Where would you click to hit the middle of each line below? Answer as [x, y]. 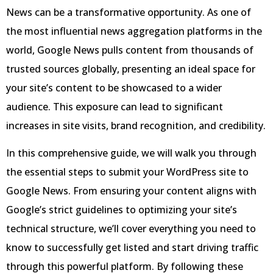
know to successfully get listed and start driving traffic [132, 248]
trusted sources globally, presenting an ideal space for [131, 69]
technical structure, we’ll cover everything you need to [131, 229]
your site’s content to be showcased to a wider [114, 88]
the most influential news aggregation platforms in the [134, 31]
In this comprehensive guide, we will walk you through [131, 153]
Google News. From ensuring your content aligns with [131, 191]
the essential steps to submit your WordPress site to [127, 172]
